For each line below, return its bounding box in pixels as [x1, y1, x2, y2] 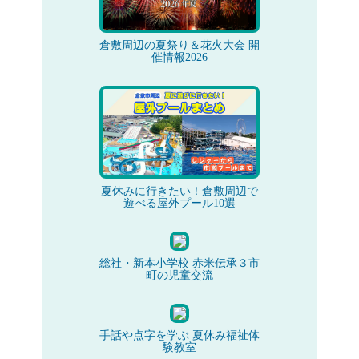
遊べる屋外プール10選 [123, 197, 236, 209]
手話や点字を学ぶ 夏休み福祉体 [99, 329, 260, 341]
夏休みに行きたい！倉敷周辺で [100, 185, 258, 197]
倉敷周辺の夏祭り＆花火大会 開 [99, 39, 260, 51]
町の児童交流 [145, 269, 213, 281]
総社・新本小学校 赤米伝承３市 [99, 257, 260, 269]
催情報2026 [151, 51, 208, 63]
